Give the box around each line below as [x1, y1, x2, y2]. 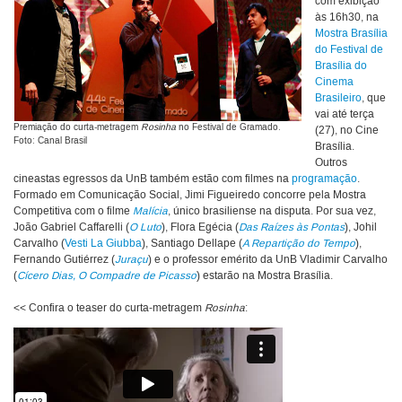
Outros [315, 156, 347, 170]
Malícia [133, 205, 168, 219]
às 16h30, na [315, 11, 379, 25]
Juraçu [115, 253, 148, 267]
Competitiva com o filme [13, 205, 133, 219]
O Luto [129, 221, 162, 235]
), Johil [345, 221, 377, 235]
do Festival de [315, 43, 383, 57]
